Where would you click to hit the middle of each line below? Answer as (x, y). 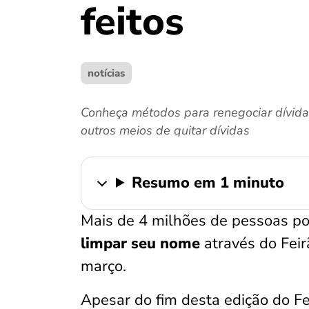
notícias (106, 73)
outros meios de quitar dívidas (165, 130)
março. (103, 266)
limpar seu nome (142, 243)
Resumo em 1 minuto (208, 183)
